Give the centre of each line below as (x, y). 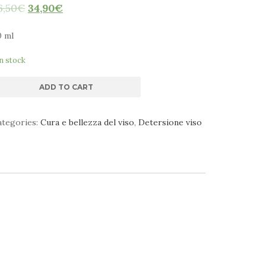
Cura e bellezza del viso (87, 123)
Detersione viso (170, 123)
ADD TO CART (66, 87)
